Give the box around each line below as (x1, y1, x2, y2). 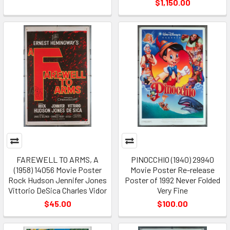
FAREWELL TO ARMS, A (16, 155, 99, 165)
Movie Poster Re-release (130, 165, 215, 175)
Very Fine (157, 185, 188, 196)
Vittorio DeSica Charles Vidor (8, 185, 107, 196)
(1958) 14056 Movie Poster (13, 165, 102, 175)
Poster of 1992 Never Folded (125, 175, 220, 185)
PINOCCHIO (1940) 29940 (131, 155, 214, 165)
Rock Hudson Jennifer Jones (8, 175, 107, 185)
